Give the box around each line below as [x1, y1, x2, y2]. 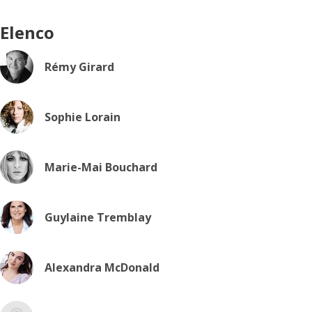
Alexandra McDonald [45, 260, 159, 275]
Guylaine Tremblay [45, 210, 151, 225]
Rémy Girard [45, 59, 114, 75]
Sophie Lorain [45, 109, 120, 125]
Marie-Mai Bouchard [45, 159, 157, 175]
